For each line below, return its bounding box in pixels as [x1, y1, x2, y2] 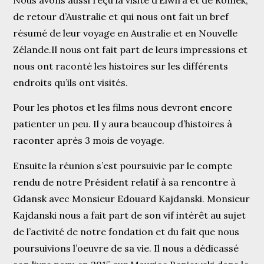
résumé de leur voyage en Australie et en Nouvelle [13, 27, 238, 39]
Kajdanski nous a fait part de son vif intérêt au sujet [13, 209, 246, 221]
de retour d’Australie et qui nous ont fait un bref [13, 10, 229, 22]
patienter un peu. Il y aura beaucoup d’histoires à [13, 118, 233, 130]
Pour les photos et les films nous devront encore [13, 101, 233, 114]
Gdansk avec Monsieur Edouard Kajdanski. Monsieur [13, 192, 250, 204]
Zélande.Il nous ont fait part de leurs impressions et [13, 43, 248, 55]
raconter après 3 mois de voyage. [13, 134, 165, 147]
